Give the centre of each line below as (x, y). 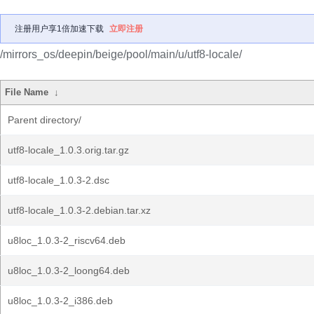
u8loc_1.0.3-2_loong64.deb (69, 271)
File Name (27, 92)
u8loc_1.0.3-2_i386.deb (60, 301)
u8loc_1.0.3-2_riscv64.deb (67, 240)
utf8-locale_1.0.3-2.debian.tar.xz (79, 210)
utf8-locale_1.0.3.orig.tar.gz (68, 150)
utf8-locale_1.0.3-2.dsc (59, 180)
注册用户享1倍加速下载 (59, 29)
